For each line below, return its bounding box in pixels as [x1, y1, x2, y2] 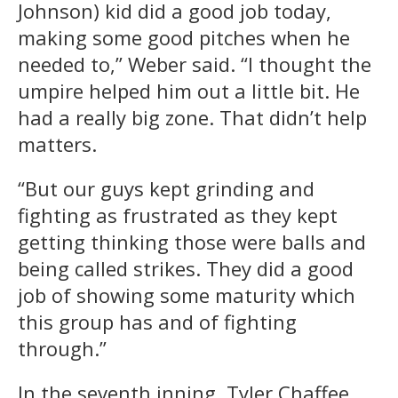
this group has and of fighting [18, 307, 297, 335]
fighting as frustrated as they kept [18, 201, 338, 228]
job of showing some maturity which [18, 281, 355, 308]
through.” [18, 334, 107, 362]
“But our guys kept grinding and [18, 174, 314, 202]
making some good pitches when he [18, 23, 350, 51]
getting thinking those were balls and [18, 227, 366, 255]
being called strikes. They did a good [18, 254, 354, 282]
